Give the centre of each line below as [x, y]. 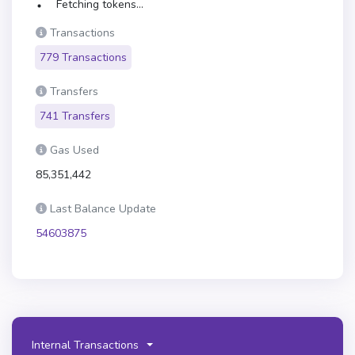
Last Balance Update [103, 209]
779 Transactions [83, 58]
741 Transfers [75, 116]
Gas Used [74, 151]
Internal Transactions [85, 345]
